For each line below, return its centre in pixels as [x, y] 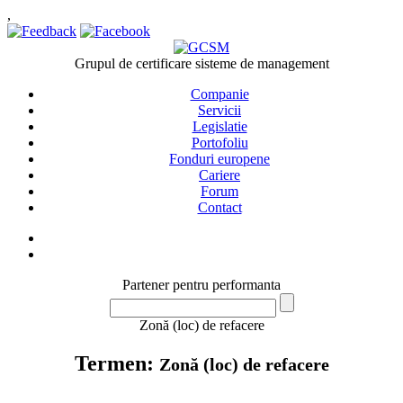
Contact [219, 207]
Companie [219, 94]
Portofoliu [219, 143]
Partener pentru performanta [201, 285]
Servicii [219, 110]
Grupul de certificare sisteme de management [201, 63]
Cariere [219, 175]
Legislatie [219, 126]
